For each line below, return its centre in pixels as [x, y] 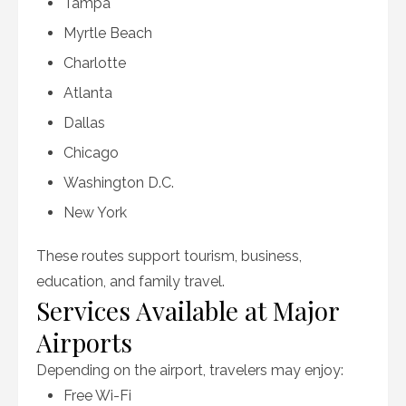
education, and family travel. [130, 281]
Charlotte [95, 63]
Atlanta [88, 93]
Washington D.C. [119, 183]
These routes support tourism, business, [169, 256]
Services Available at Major [188, 310]
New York [95, 213]
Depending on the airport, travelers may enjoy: [190, 370]
